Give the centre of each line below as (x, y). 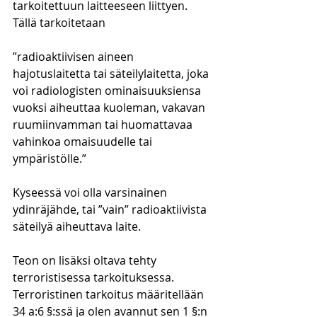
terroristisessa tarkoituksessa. (95, 277)
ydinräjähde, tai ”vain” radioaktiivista (111, 209)
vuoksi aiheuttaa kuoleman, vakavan (110, 108)
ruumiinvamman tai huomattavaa (104, 125)
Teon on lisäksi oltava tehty (86, 260)
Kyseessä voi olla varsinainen (91, 192)
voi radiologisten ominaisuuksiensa (108, 91)
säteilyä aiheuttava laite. (78, 226)
